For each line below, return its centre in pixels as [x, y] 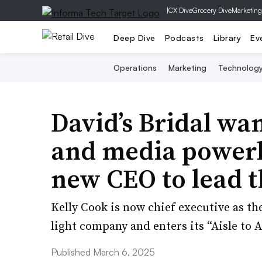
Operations [135, 68]
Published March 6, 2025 [103, 252]
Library [227, 37]
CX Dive [180, 10]
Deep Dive [135, 37]
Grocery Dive [212, 10]
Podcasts [184, 37]
